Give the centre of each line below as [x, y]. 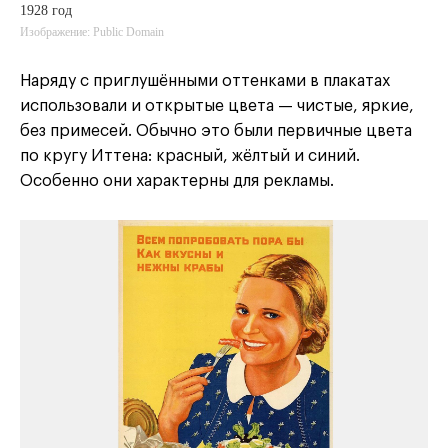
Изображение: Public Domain [92, 32]
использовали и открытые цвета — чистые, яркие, [217, 106]
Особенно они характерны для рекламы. [177, 181]
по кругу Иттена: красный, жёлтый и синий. [190, 156]
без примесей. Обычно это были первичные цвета [216, 131]
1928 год [46, 11]
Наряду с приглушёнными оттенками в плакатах [205, 81]
